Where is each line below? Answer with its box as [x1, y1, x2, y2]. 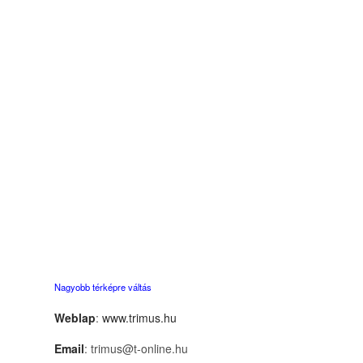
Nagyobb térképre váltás [54, 280, 152, 293]
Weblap [54, 309, 96, 326]
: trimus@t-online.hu [84, 340, 188, 357]
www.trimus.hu [102, 309, 177, 326]
